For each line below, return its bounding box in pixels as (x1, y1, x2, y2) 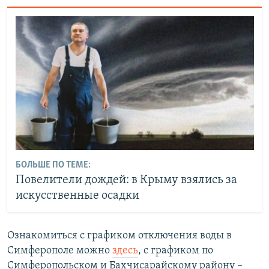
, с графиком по (138, 244, 213, 256)
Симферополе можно (7, 244, 112, 256)
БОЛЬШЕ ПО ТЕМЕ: (15, 160, 91, 171)
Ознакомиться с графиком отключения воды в (7, 229, 232, 241)
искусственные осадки (15, 190, 139, 202)
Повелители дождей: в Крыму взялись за (15, 174, 237, 187)
